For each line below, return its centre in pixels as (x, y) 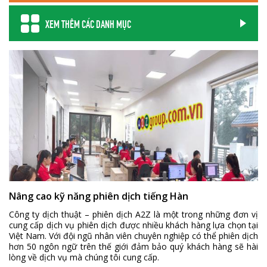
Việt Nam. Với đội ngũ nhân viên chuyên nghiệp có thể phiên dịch (133, 236)
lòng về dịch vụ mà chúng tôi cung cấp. (84, 257)
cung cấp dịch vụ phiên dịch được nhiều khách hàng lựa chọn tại (133, 225)
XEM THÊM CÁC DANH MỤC (88, 23)
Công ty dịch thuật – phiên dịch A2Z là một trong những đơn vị (133, 214)
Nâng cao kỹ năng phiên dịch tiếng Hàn (99, 196)
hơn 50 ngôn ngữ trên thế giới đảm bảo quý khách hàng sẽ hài (133, 246)
